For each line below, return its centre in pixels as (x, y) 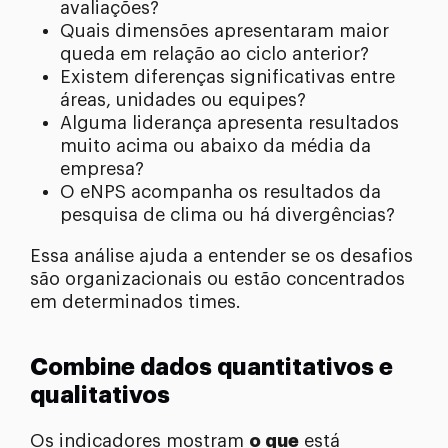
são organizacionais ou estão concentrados (217, 278)
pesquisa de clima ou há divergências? (227, 214)
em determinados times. (135, 301)
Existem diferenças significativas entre (227, 76)
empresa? (102, 168)
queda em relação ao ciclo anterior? (214, 53)
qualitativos (100, 395)
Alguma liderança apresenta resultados (229, 122)
